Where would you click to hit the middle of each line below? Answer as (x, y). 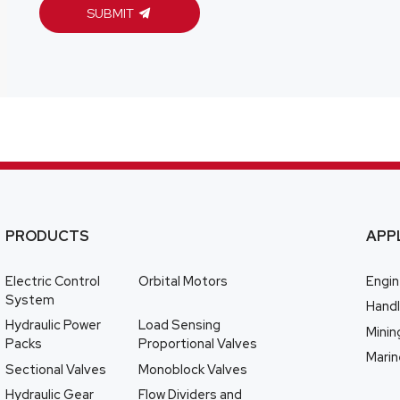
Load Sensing (180, 325)
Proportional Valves (198, 344)
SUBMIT (112, 13)
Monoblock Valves (193, 369)
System (30, 300)
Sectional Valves (56, 369)
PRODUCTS (48, 237)
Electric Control (53, 281)
